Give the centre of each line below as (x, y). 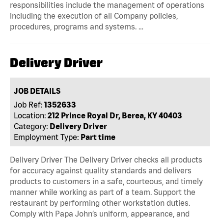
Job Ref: (28, 104)
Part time (98, 137)
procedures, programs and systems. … (77, 26)
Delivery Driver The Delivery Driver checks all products (106, 159)
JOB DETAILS (37, 91)
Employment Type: (47, 137)
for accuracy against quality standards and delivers (101, 170)
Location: (30, 115)
